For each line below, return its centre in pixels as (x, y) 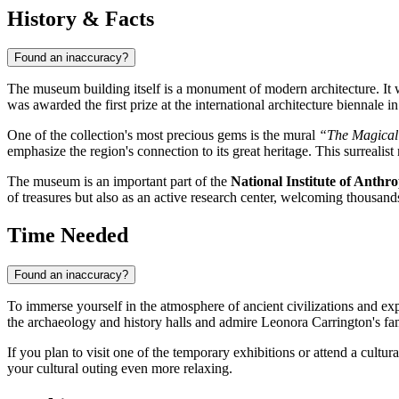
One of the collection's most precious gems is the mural (163, 135)
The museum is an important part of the (119, 182)
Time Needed (68, 236)
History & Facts (81, 18)
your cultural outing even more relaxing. (120, 369)
